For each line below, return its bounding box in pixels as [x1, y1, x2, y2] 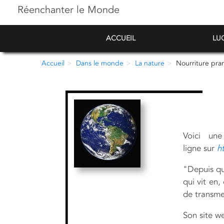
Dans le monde [76, 58, 124, 68]
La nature [135, 58, 165, 68]
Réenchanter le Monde [17, 3, 119, 16]
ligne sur [182, 142, 214, 154]
